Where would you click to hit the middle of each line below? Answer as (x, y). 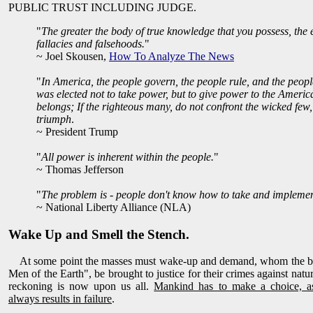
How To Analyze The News (172, 56)
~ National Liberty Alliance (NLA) (114, 207)
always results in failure (60, 299)
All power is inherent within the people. (128, 156)
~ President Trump (77, 131)
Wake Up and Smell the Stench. (99, 234)
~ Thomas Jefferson (80, 169)
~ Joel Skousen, (73, 56)
